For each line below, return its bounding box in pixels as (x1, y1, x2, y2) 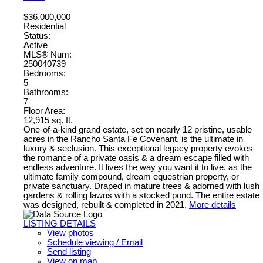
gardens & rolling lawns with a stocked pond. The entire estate (23, 191, 259, 201)
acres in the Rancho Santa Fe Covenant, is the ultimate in (23, 134, 243, 144)
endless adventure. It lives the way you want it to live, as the (23, 163, 252, 173)
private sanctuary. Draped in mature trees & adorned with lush (23, 181, 259, 191)
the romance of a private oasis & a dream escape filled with (23, 153, 249, 163)
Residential (23, 22, 66, 32)
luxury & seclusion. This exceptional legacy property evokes (23, 144, 253, 154)
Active (23, 41, 48, 50)
